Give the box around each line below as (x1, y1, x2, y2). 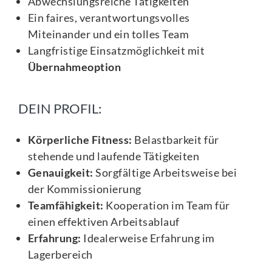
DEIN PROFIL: (18, 100, 102, 117)
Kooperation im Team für (103, 199, 230, 212)
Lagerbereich (27, 248, 93, 262)
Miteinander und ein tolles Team (27, 27, 189, 41)
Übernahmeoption (27, 60, 121, 74)
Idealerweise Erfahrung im (81, 231, 215, 245)
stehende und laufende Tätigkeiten (27, 149, 200, 163)
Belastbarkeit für (132, 133, 219, 147)
